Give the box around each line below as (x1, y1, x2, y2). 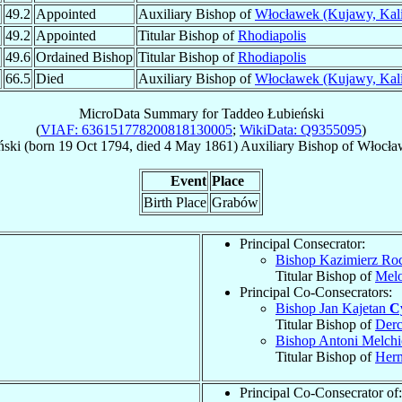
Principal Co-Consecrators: (240, 284, 392, 300)
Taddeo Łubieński (221, 105, 324, 121)
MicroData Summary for (78, 105, 222, 121)
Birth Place (144, 194, 206, 210)
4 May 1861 (163, 137, 233, 153)
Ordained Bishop (36, 48, 133, 65)
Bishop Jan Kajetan (275, 300, 389, 316)
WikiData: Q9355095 (240, 121, 362, 137)
